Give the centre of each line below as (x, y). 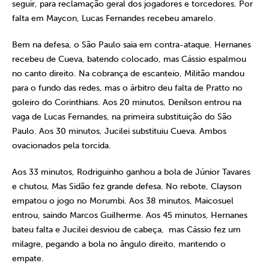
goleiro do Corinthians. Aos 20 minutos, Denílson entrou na (127, 102)
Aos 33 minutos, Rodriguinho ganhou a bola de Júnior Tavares (131, 172)
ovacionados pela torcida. (62, 146)
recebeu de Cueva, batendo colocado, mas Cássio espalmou (129, 59)
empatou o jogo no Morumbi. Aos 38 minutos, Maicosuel (123, 201)
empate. (28, 258)
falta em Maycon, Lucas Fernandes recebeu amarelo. (114, 18)
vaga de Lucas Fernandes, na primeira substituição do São (122, 117)
